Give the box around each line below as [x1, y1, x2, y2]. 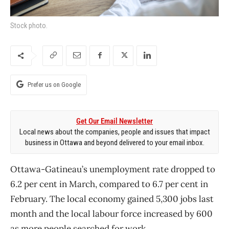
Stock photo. [10, 21, 48, 30]
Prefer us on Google [28, 80, 81, 88]
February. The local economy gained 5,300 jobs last [10, 193, 214, 204]
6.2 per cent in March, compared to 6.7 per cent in [10, 178, 208, 190]
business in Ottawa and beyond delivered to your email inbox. [25, 138, 204, 147]
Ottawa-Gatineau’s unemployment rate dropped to [10, 163, 215, 175]
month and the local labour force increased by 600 [10, 208, 213, 219]
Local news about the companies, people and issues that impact [19, 127, 210, 136]
